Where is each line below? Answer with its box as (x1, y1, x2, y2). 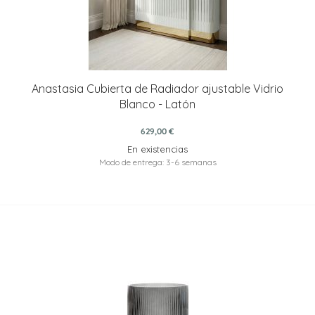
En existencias (127, 143, 188, 155)
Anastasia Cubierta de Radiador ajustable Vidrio (32, 82, 283, 96)
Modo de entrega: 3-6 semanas (98, 157, 217, 168)
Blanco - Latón (120, 97, 195, 112)
